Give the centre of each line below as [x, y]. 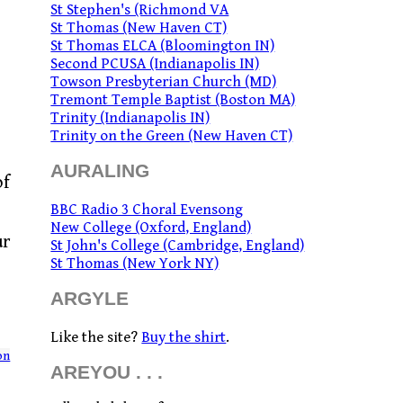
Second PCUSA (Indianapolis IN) [155, 64]
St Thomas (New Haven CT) [139, 28]
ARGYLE [90, 299]
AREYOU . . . [107, 372]
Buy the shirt [184, 337]
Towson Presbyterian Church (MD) [164, 82]
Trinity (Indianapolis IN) [130, 118]
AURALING [100, 171]
